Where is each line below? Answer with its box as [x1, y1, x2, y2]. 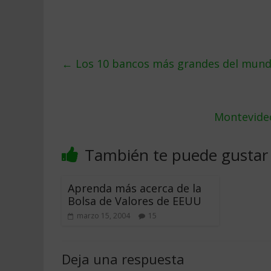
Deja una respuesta [62, 250, 184, 268]
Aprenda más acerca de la [68, 181, 201, 195]
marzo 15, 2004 [77, 211, 130, 221]
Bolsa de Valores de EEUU [68, 194, 201, 208]
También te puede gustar [85, 144, 268, 166]
